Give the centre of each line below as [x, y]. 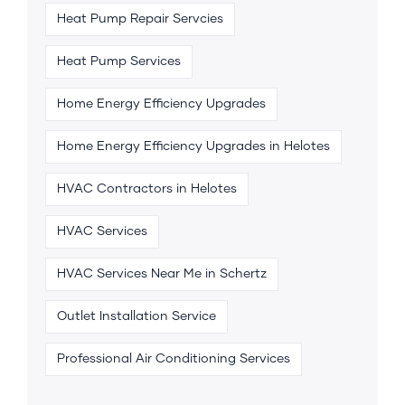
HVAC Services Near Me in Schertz [162, 273]
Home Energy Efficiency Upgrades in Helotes [193, 146]
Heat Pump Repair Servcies [140, 19]
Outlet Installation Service [137, 316]
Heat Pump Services [119, 61]
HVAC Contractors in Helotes [147, 188]
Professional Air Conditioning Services [174, 358]
